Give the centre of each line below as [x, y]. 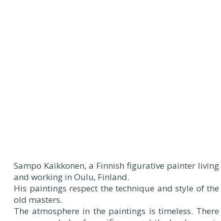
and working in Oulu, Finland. [72, 177]
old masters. [38, 200]
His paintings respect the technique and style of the [116, 188]
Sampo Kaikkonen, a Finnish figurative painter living [116, 166]
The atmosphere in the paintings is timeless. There [116, 211]
